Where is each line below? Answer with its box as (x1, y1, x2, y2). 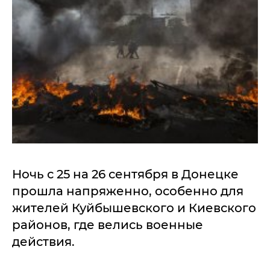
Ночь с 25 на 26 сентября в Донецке (12, 166, 239, 181)
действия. (12, 234, 78, 249)
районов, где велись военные (12, 217, 203, 232)
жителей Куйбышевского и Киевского (12, 200, 256, 215)
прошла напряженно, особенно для (12, 183, 243, 198)
